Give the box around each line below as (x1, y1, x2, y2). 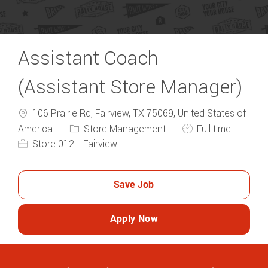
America (18, 123, 56, 135)
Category (69, 121, 108, 133)
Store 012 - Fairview (30, 138, 118, 150)
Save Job (114, 178, 154, 190)
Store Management (81, 123, 169, 135)
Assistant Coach (18, 47, 159, 70)
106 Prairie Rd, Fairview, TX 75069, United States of (30, 108, 246, 120)
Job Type (182, 121, 222, 133)
